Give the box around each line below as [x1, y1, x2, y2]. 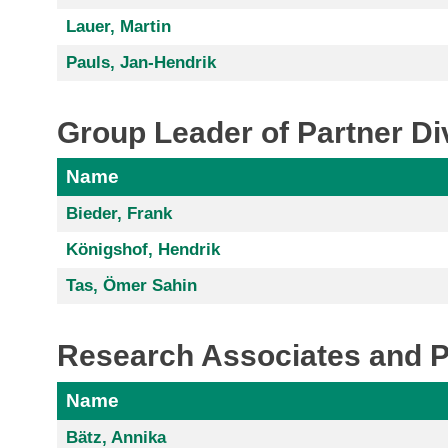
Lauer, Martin [65, 16, 171, 36]
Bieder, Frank [65, 204, 172, 224]
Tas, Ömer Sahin [65, 276, 197, 296]
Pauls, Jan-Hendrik [65, 52, 216, 72]
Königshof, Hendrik [65, 240, 220, 260]
